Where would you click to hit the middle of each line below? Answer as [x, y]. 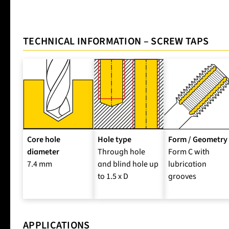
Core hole [44, 140]
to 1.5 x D [113, 177]
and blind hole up [128, 164]
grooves [182, 177]
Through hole [121, 152]
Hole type [114, 140]
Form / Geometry [198, 140]
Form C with [189, 152]
